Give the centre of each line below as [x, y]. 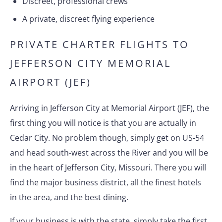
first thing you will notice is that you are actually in [103, 123]
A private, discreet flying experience [88, 19]
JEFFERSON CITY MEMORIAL [90, 63]
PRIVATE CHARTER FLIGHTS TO [100, 44]
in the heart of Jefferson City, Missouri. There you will [108, 167]
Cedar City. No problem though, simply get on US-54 [107, 138]
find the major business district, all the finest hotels [106, 182]
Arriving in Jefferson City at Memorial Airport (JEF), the [110, 108]
